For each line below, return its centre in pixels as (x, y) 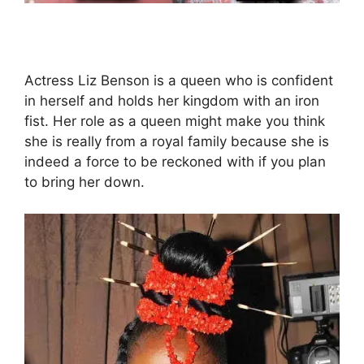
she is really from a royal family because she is (177, 142)
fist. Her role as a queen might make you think (175, 121)
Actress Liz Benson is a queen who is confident (179, 81)
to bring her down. (84, 182)
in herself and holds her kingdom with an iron (172, 101)
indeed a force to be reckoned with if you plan (175, 162)
